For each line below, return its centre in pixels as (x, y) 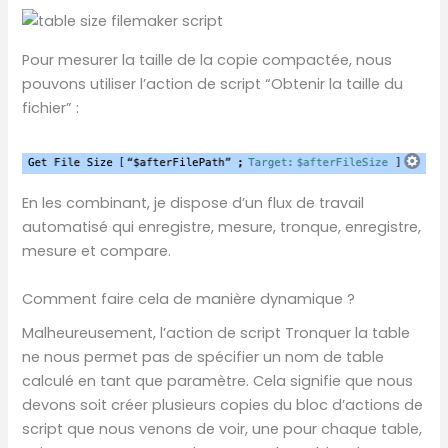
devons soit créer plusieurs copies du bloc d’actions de (223, 404)
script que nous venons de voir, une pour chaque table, (222, 428)
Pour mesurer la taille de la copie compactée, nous (207, 59)
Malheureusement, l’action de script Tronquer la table (216, 332)
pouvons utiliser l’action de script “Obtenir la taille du (213, 83)
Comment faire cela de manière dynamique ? (189, 298)
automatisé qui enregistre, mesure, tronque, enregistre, (222, 227)
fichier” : (51, 107)
